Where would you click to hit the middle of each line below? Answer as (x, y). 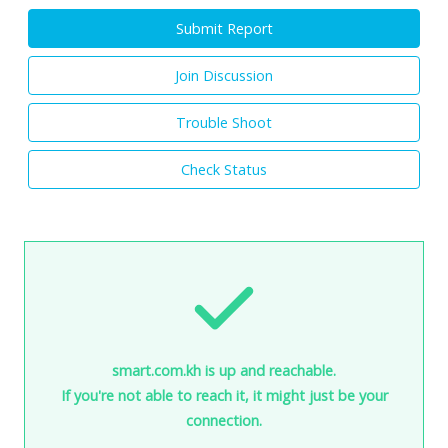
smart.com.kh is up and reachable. (224, 370)
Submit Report (224, 28)
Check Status (224, 169)
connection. (224, 420)
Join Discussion (224, 75)
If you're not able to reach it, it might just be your (224, 395)
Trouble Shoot (224, 122)
